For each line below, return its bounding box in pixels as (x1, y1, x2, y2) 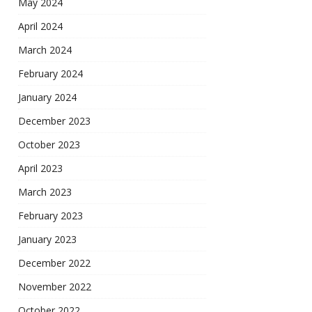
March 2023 (18, 185, 72, 199)
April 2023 (18, 162, 63, 175)
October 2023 (18, 138, 80, 152)
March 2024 (18, 43, 72, 57)
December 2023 (18, 114, 91, 128)
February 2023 (18, 209, 83, 223)
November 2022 (18, 280, 91, 294)
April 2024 (18, 19, 63, 33)
